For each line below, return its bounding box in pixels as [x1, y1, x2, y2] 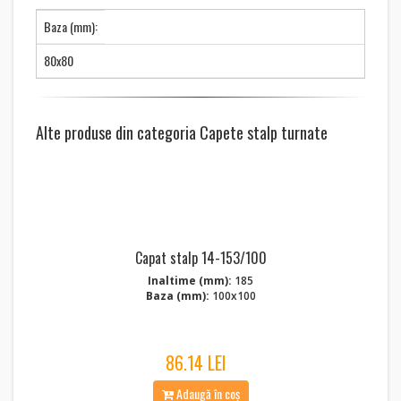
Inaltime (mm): [148, 273, 232, 288]
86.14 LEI [166, 349, 226, 376]
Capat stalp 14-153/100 [134, 247, 267, 269]
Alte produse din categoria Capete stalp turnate [36, 121, 328, 144]
